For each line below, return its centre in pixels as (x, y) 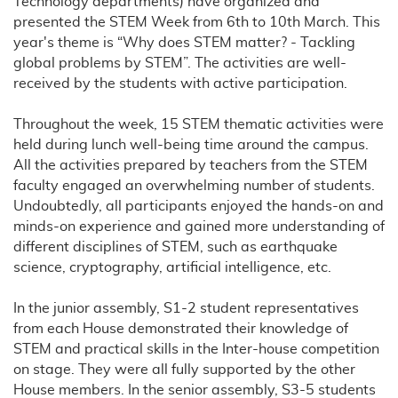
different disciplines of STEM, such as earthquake (175, 247)
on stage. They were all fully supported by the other (184, 369)
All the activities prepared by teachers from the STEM (191, 165)
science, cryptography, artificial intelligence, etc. (172, 267)
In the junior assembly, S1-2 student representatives (186, 308)
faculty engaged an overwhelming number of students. (194, 185)
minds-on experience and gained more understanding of (199, 226)
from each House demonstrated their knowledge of (181, 328)
